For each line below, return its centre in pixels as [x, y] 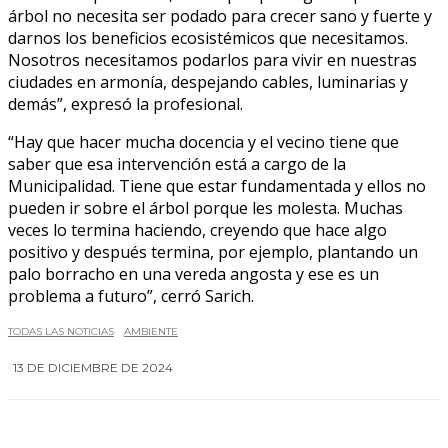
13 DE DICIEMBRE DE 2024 [93, 367]
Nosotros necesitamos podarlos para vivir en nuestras [212, 59]
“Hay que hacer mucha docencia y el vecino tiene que [203, 141]
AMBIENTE [151, 331]
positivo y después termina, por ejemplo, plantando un [213, 251]
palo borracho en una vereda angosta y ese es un [193, 273]
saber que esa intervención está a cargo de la [177, 163]
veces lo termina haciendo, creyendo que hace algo [197, 229]
